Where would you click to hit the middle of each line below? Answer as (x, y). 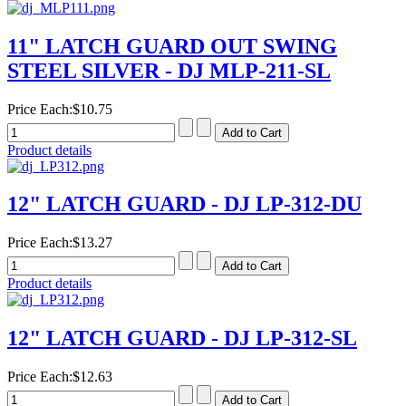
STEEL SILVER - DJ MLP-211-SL (169, 70)
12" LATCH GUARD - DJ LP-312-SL (182, 338)
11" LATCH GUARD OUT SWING (172, 46)
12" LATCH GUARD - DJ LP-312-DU (184, 204)
